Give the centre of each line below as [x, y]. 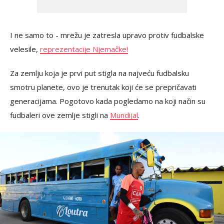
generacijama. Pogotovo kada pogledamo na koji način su [108, 101]
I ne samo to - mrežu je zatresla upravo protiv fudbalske [107, 35]
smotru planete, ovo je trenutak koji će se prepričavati [103, 87]
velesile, [25, 49]
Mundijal [124, 115]
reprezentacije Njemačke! [84, 49]
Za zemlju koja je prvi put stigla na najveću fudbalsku [99, 73]
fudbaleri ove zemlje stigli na [60, 115]
